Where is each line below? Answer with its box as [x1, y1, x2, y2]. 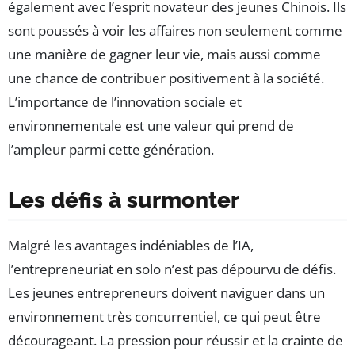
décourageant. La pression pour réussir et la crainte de [8, 331, 343, 350]
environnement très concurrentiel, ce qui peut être [8, 307, 321, 326]
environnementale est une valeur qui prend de [8, 116, 294, 136]
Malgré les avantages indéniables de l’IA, [8, 236, 254, 255]
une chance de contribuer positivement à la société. [8, 69, 324, 88]
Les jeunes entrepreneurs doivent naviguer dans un [8, 284, 325, 303]
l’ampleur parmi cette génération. [8, 140, 214, 159]
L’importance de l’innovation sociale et [8, 93, 242, 112]
